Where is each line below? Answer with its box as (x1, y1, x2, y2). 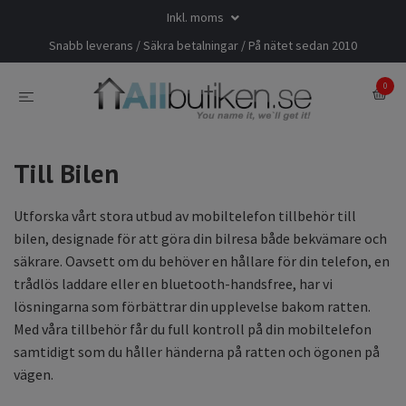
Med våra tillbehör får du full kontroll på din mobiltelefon (14, 320, 372, 339)
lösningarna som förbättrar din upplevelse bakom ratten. (14, 297, 371, 316)
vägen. (14, 365, 53, 384)
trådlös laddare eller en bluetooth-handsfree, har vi (14, 275, 333, 294)
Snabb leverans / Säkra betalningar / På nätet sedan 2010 (49, 37, 357, 53)
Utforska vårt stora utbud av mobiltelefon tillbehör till (14, 207, 356, 226)
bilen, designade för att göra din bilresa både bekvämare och (14, 229, 387, 248)
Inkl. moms (167, 9, 227, 25)
